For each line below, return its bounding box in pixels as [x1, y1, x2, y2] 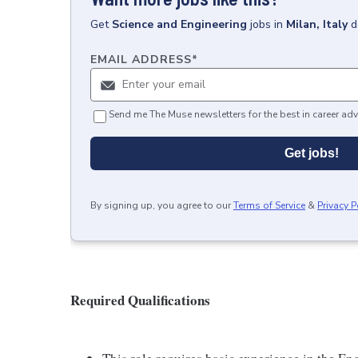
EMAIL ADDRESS [90, 52, 192, 67]
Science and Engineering [112, 17, 247, 32]
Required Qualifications [70, 290, 210, 310]
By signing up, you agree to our [90, 199, 231, 212]
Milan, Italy [286, 17, 348, 32]
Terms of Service [233, 199, 305, 212]
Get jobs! [284, 146, 339, 160]
